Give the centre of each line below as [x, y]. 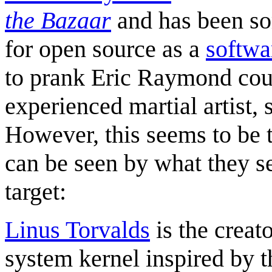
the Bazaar [58, 20]
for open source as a [105, 49]
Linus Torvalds [77, 229]
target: [36, 191]
